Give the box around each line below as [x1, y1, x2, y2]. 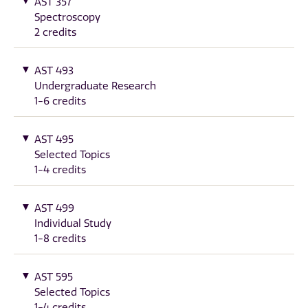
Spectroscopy [34, 10, 100, 23]
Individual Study [34, 217, 111, 230]
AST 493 [34, 64, 74, 77]
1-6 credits [34, 94, 86, 107]
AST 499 [34, 201, 74, 214]
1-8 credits [34, 232, 86, 245]
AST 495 [34, 133, 74, 146]
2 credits [34, 25, 76, 38]
